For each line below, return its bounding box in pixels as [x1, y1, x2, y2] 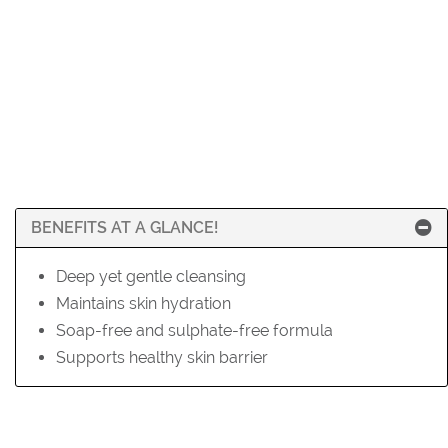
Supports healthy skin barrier [56, 348, 268, 367]
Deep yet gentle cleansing [56, 267, 246, 286]
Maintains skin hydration [56, 294, 231, 313]
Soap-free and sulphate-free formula [56, 321, 333, 340]
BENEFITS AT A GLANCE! [31, 218, 218, 237]
